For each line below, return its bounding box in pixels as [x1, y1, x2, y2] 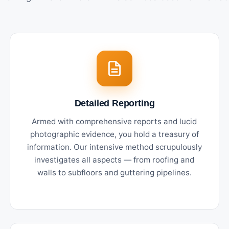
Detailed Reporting [74, 97, 155, 108]
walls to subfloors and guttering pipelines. [37, 167, 192, 177]
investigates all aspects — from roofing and [34, 154, 195, 165]
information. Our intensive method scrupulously [27, 142, 202, 152]
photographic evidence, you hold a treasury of [30, 129, 199, 139]
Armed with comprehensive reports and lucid [32, 116, 197, 126]
